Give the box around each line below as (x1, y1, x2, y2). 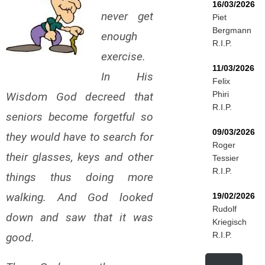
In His (101, 70, 153, 83)
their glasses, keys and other (6, 150, 153, 164)
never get (101, 9, 153, 23)
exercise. (101, 50, 146, 63)
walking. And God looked (6, 190, 153, 204)
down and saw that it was (6, 211, 153, 224)
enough (101, 30, 137, 43)
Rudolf (212, 204, 237, 214)
